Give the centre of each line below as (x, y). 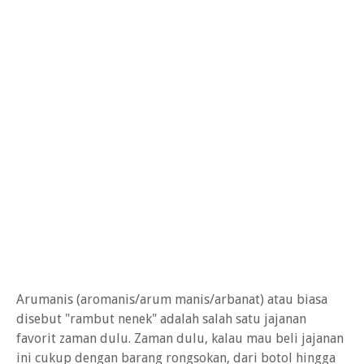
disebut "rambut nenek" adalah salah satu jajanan (161, 319)
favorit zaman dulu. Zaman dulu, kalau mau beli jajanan (180, 338)
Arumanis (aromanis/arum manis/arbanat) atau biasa (172, 299)
